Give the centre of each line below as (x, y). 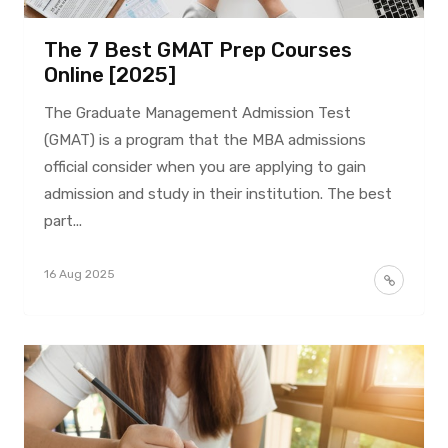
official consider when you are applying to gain (204, 166)
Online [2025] (109, 74)
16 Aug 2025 (79, 273)
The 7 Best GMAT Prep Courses (197, 49)
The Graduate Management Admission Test (197, 112)
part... (62, 220)
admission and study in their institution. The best (217, 193)
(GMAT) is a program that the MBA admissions (204, 139)
